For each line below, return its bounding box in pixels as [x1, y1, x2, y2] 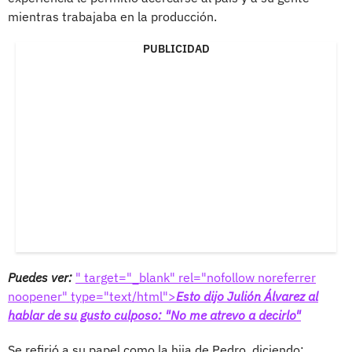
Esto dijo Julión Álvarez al [176, 288, 318, 304]
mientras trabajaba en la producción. [8, 8, 217, 24]
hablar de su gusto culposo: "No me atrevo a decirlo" [8, 306, 301, 323]
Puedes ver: [8, 269, 75, 285]
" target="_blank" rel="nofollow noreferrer [75, 269, 316, 285]
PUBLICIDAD [142, 41, 210, 56]
